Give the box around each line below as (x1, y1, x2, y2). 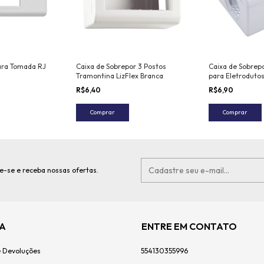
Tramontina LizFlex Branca (76, 71, 163, 80)
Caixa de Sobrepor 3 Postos (76, 61, 166, 71)
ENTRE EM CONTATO (141, 220, 237, 232)
